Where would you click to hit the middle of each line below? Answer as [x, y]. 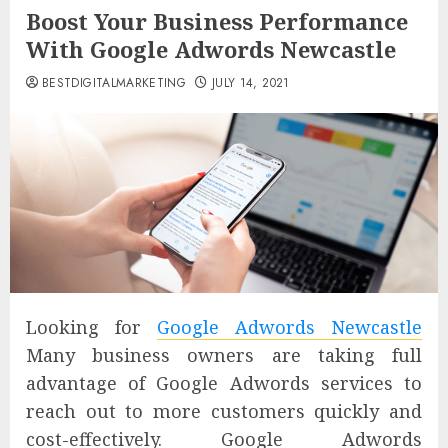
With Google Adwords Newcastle [211, 49]
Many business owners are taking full [224, 354]
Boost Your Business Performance [217, 21]
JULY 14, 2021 [250, 83]
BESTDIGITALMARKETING [114, 83]
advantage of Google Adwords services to [224, 382]
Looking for [91, 326]
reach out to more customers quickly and [224, 410]
